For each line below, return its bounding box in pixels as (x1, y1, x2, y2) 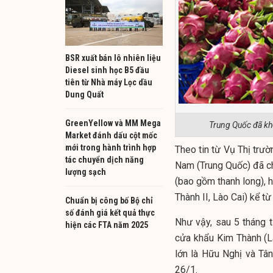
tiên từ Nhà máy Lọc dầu (65, 77, 152, 87)
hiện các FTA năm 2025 (65, 219, 148, 230)
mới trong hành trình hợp (65, 142, 156, 152)
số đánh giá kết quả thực (65, 207, 155, 218)
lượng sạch (65, 166, 106, 177)
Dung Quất (65, 89, 104, 99)
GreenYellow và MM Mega (65, 118, 161, 128)
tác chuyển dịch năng (65, 154, 144, 165)
